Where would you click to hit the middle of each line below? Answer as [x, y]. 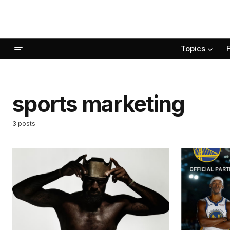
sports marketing [99, 104]
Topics [193, 49]
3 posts [24, 123]
